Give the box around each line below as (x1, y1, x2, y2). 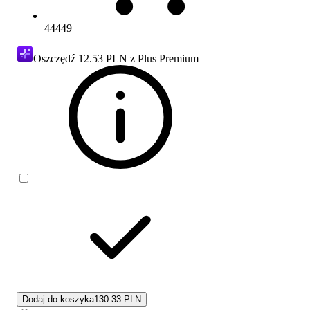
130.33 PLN (94, 293, 141, 304)
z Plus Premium (127, 52, 199, 64)
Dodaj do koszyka (22, 293, 94, 304)
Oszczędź (33, 52, 78, 64)
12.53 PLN (78, 52, 127, 64)
